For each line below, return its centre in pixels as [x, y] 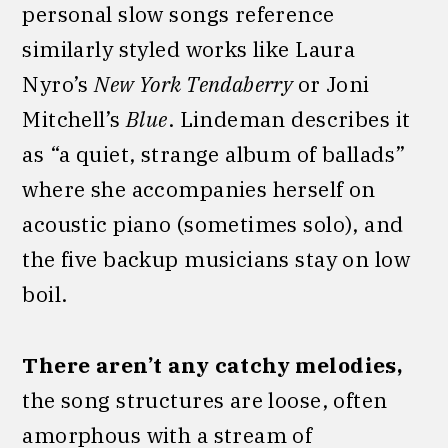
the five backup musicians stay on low [216, 258]
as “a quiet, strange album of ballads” [214, 153]
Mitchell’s [74, 118]
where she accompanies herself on [199, 188]
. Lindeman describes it [289, 118]
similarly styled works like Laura [189, 48]
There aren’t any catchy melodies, [212, 364]
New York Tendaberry [196, 83]
